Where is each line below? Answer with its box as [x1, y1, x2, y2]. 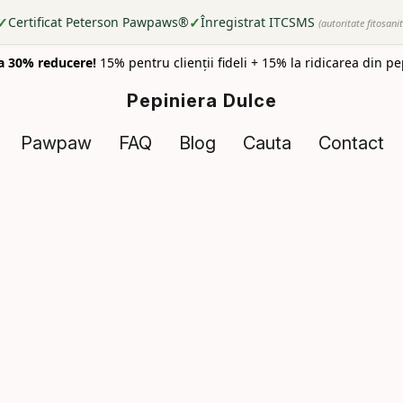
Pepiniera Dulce [127, 90, 277, 112]
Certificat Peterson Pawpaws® [8, 13, 189, 31]
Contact [318, 132, 384, 154]
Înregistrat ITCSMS [201, 13, 315, 31]
